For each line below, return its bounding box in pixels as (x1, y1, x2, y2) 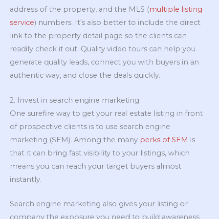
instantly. (10, 175, 42, 184)
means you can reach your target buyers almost (10, 161, 181, 171)
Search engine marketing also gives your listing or (10, 199, 188, 209)
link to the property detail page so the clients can (10, 31, 187, 41)
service (10, 18, 34, 27)
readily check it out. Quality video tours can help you (10, 44, 196, 54)
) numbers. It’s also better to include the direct (34, 18, 200, 27)
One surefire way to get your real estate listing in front (10, 109, 203, 118)
